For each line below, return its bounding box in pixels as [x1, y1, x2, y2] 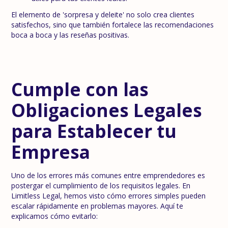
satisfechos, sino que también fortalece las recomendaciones [11, 20, 214, 30]
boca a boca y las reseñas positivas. [11, 30, 130, 40]
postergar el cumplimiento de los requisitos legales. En [11, 181, 191, 190]
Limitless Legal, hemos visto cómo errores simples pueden [11, 191, 206, 201]
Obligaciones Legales [11, 98, 203, 122]
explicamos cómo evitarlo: [11, 211, 98, 221]
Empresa [11, 139, 91, 164]
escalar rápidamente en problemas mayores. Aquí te [11, 201, 184, 211]
